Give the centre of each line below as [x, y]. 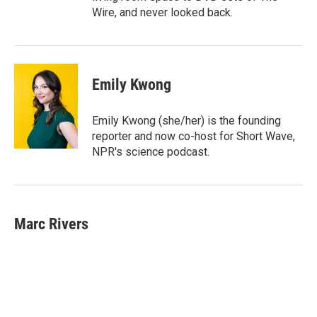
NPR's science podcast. [151, 152]
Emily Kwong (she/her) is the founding [186, 121]
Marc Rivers [51, 224]
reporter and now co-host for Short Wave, [194, 136]
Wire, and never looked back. [162, 12]
